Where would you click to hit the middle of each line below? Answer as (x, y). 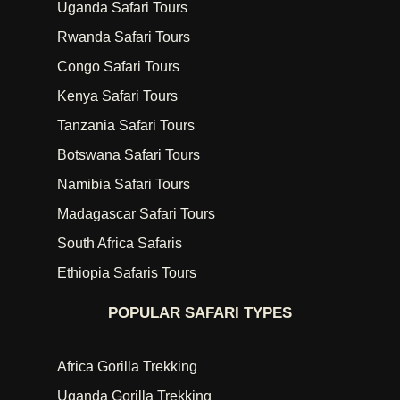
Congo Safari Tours (118, 67)
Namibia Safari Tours (124, 185)
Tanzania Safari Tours (126, 126)
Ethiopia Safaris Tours (127, 273)
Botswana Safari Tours (129, 155)
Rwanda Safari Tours (124, 37)
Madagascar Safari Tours (136, 214)
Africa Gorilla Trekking (127, 367)
